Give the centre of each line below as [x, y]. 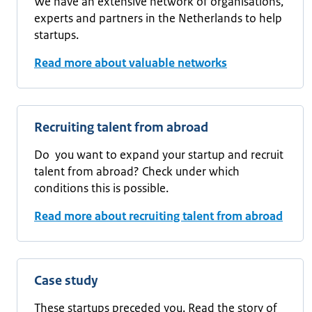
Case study [66, 281]
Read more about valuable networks [131, 63]
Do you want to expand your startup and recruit [159, 155]
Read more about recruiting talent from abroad [158, 216]
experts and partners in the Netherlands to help [158, 18]
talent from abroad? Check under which [137, 171]
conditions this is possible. [101, 188]
